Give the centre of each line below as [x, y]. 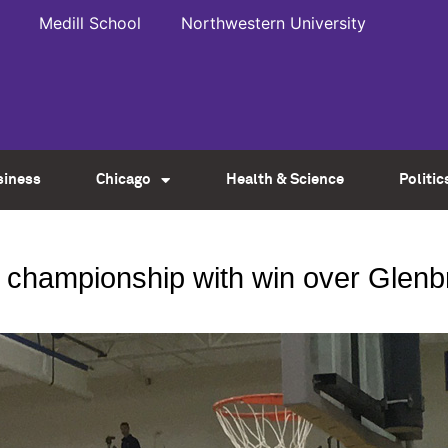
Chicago [124, 179]
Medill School [90, 23]
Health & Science [284, 179]
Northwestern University [274, 23]
